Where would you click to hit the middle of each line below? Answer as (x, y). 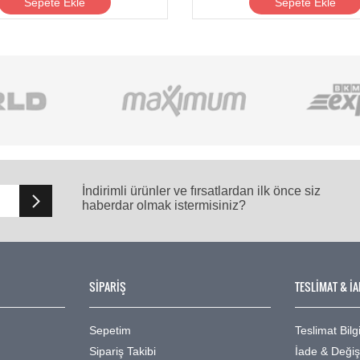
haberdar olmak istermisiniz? (164, 205)
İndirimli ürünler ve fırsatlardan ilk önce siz (202, 190)
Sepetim (110, 330)
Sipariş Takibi (123, 351)
